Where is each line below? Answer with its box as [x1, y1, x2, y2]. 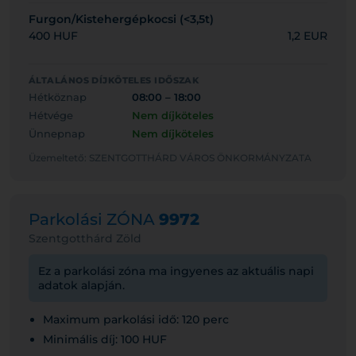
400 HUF [29, 29, 78, 43]
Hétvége [29, 109, 73, 122]
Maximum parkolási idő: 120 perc [43, 312, 229, 327]
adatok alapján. [38, 278, 125, 292]
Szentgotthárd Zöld [29, 231, 141, 246]
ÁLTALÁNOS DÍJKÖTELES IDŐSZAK [29, 75, 199, 86]
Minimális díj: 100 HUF [43, 332, 167, 346]
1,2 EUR [288, 29, 327, 43]
